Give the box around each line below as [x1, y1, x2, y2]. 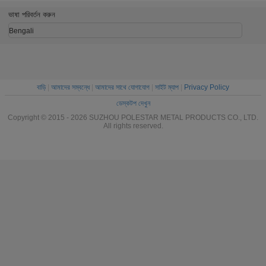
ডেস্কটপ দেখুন [116, 99, 150, 108]
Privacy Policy [184, 83, 229, 92]
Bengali [8, 27, 34, 36]
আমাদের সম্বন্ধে [51, 83, 90, 92]
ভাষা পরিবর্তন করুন [8, 10, 55, 20]
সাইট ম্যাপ [155, 83, 179, 92]
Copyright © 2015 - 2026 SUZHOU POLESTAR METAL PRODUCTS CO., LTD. [8, 113, 258, 122]
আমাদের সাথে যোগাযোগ [95, 83, 150, 92]
